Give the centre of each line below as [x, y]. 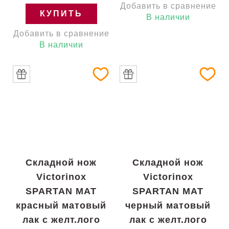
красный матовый [61, 205]
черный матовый [168, 205]
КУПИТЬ [61, 14]
